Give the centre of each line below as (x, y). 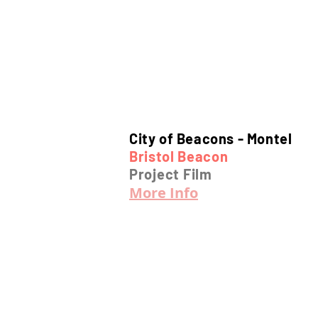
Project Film (171, 174)
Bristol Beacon (179, 156)
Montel (269, 138)
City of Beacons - (188, 138)
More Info (164, 193)
